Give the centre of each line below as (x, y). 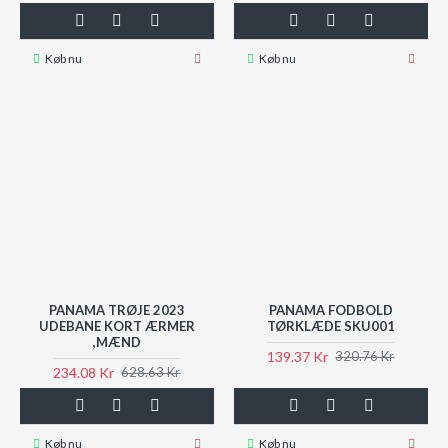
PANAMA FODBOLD (330, 309)
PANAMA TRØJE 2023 (116, 309)
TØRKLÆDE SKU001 (330, 325)
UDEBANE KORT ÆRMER (116, 325)
